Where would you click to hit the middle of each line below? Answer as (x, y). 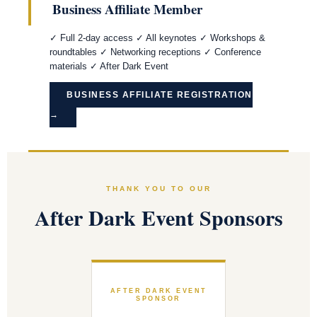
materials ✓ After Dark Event (109, 66)
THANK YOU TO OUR (158, 189)
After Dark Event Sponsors (158, 217)
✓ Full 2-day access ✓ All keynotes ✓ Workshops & (157, 38)
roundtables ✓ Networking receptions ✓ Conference (155, 52)
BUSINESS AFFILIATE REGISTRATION (160, 95)
